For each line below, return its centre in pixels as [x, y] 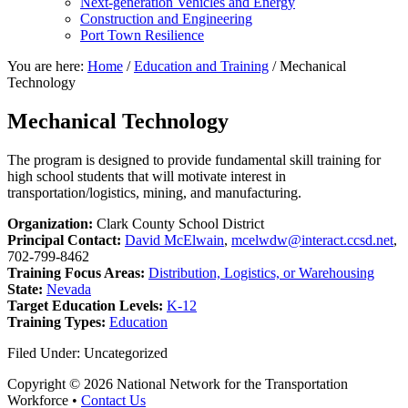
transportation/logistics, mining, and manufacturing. [154, 192]
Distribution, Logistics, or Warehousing [261, 272]
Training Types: [56, 321]
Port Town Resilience [142, 35]
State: [25, 289]
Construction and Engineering [166, 19]
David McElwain [174, 240]
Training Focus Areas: [76, 272]
